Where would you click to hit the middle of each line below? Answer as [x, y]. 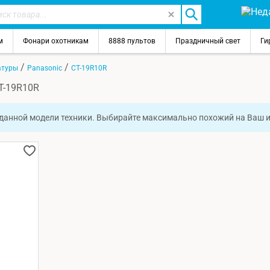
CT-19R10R [89, 68]
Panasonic [45, 68]
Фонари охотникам [56, 41]
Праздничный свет [208, 41]
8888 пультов [132, 41]
